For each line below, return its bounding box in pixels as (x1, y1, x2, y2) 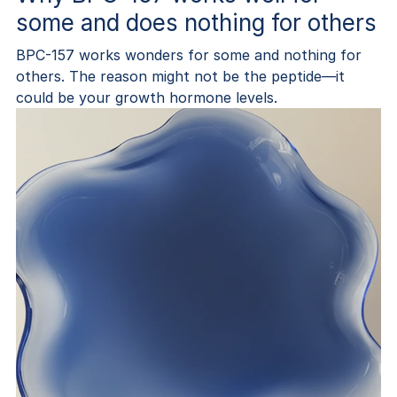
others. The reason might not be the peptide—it (15, 66, 345, 85)
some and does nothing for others (15, 8, 377, 36)
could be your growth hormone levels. (15, 88, 277, 106)
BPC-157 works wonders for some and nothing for (15, 45, 362, 64)
